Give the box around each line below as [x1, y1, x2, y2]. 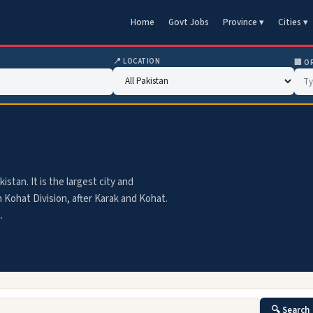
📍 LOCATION [113, 56, 161, 66]
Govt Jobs [168, 16, 209, 29]
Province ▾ [223, 16, 264, 29]
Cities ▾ [278, 16, 308, 29]
